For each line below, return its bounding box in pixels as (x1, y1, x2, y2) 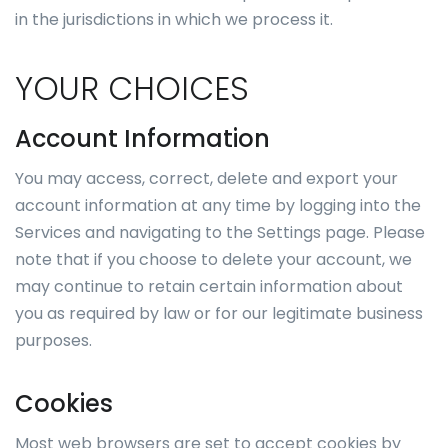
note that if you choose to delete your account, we (15, 248, 412, 271)
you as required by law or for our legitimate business (15, 302, 423, 325)
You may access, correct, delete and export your (15, 167, 398, 190)
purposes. (15, 329, 92, 352)
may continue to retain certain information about (15, 275, 403, 298)
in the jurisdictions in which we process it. (15, 8, 333, 31)
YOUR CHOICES (15, 66, 249, 111)
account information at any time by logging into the (15, 194, 421, 217)
